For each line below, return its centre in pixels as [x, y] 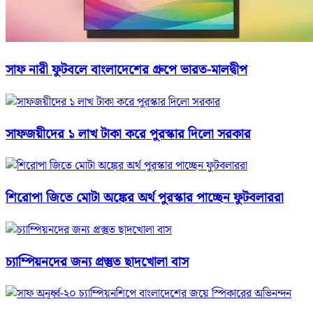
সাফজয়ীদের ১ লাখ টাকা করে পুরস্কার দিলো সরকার [128, 134]
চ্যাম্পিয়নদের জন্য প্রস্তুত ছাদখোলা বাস [97, 262]
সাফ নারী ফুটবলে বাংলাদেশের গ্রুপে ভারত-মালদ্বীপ [126, 71]
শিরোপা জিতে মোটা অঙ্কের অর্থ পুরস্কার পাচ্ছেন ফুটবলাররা [145, 198]
